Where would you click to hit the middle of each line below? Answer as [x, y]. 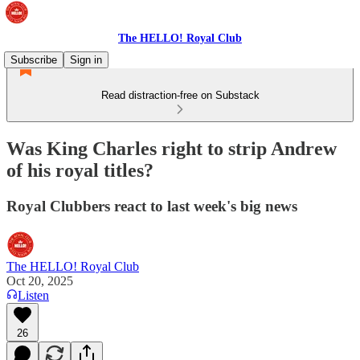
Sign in [86, 60]
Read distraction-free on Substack [180, 95]
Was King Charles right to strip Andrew [172, 148]
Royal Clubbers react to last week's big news [152, 206]
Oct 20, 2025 [40, 280]
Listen [33, 295]
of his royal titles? [80, 170]
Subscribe [34, 60]
